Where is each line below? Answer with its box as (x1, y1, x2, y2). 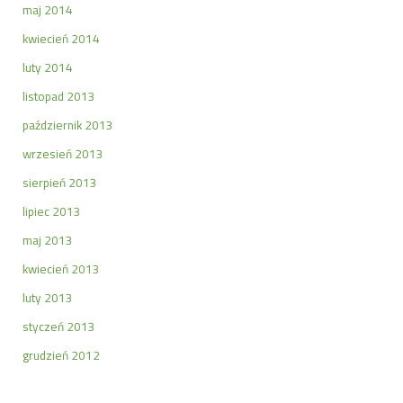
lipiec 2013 (22, 201, 81, 220)
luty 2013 (22, 288, 73, 307)
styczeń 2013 (22, 317, 95, 336)
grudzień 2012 (22, 345, 100, 364)
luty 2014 (22, 58, 73, 76)
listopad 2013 (22, 86, 95, 105)
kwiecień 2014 (22, 29, 100, 48)
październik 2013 (22, 115, 113, 134)
